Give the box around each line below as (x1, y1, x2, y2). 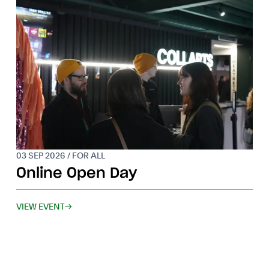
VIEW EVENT (16, 202, 64, 212)
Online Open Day (16, 166, 137, 181)
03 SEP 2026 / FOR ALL (16, 151, 105, 161)
